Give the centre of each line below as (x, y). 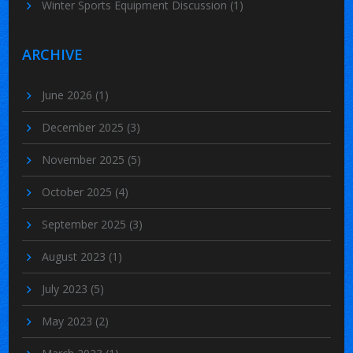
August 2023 (76, 256)
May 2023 (69, 321)
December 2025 (85, 127)
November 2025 (85, 159)
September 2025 (86, 224)
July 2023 (67, 288)
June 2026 (69, 95)
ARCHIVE (53, 54)
